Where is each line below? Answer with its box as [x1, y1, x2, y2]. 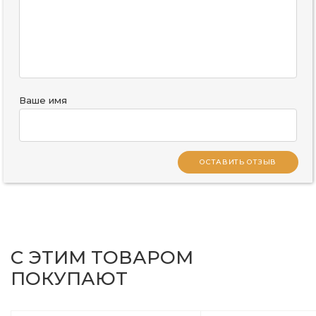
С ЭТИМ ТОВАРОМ [11, 246, 193, 269]
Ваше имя [19, 95, 67, 106]
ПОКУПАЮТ [11, 267, 128, 290]
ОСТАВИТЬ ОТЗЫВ [200, 157, 276, 166]
